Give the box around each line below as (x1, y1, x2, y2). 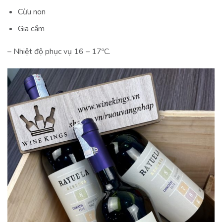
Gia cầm (17, 23, 45, 35)
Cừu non (17, 6, 46, 17)
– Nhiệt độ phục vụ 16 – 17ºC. (7, 46, 111, 57)
